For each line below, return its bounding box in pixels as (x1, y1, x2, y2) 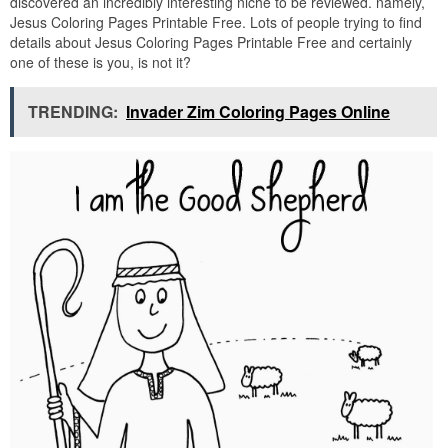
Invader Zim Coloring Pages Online (126, 99, 390, 123)
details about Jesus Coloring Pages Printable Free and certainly (10, 31, 412, 52)
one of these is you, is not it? (10, 51, 191, 72)
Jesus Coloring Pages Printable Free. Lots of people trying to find (10, 11, 422, 32)
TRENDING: (28, 99, 118, 123)
